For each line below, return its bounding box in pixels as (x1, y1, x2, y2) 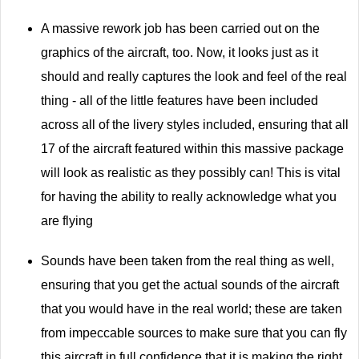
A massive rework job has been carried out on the (41, 21, 320, 35)
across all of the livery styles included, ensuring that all (41, 117, 349, 131)
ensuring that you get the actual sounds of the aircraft (41, 277, 339, 292)
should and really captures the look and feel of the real (41, 69, 347, 83)
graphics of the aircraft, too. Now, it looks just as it (41, 45, 318, 59)
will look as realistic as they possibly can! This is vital (41, 165, 341, 179)
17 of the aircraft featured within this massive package (41, 141, 344, 155)
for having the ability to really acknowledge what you (41, 189, 337, 204)
